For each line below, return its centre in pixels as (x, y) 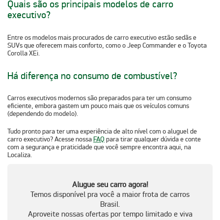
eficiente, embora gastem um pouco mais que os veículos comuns (98, 106)
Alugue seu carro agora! (110, 185)
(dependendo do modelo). (43, 114)
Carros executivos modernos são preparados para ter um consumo (99, 98)
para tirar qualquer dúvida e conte (153, 139)
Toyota (197, 45)
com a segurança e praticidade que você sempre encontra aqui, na (99, 147)
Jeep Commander (152, 45)
